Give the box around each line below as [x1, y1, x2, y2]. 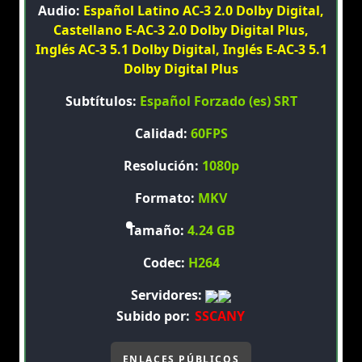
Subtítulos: [65, 92, 140, 111]
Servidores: [131, 286, 205, 305]
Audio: [38, 2, 83, 20]
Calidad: [134, 124, 191, 143]
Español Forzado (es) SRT [139, 92, 297, 111]
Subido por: [116, 307, 193, 326]
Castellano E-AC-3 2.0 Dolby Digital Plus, [53, 21, 309, 40]
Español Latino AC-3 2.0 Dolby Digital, [83, 2, 324, 20]
